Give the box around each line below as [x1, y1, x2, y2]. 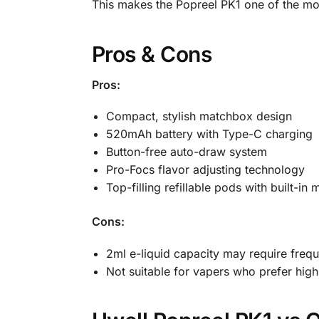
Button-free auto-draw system [105, 145, 267, 159]
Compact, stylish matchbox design [105, 109, 292, 124]
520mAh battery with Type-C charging [105, 127, 313, 142]
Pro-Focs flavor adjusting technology [105, 162, 305, 177]
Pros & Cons [91, 41, 212, 68]
